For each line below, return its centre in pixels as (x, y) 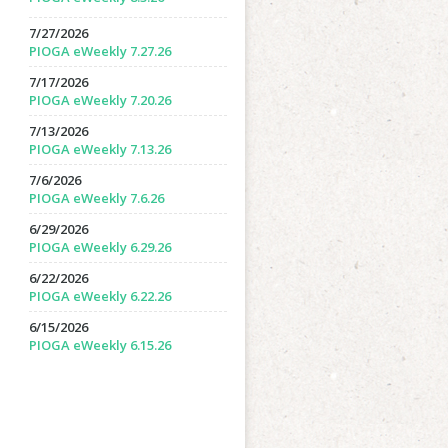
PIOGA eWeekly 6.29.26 (99, 247)
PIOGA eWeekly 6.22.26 (99, 296)
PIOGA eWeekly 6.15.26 (99, 345)
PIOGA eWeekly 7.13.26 (99, 149)
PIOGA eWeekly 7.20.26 (99, 100)
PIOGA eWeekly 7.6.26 (96, 198)
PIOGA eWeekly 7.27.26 (99, 51)
